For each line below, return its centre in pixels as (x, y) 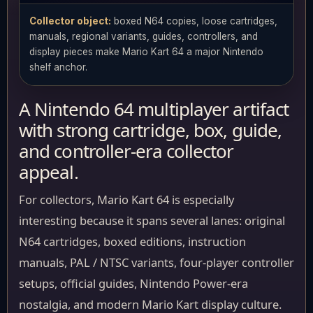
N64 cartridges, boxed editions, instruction (132, 241)
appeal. (49, 172)
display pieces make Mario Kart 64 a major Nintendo (146, 52)
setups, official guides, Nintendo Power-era (133, 283)
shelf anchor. (58, 67)
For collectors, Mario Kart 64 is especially (126, 199)
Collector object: (70, 21)
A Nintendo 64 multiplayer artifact (154, 109)
